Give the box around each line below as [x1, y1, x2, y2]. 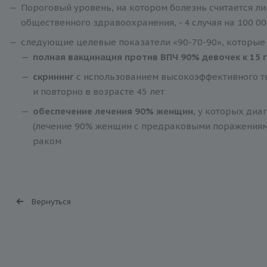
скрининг [32, 71, 74, 83]
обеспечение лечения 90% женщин [32, 105, 193, 117]
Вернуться [31, 196, 71, 207]
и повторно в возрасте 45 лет [32, 86, 164, 98]
